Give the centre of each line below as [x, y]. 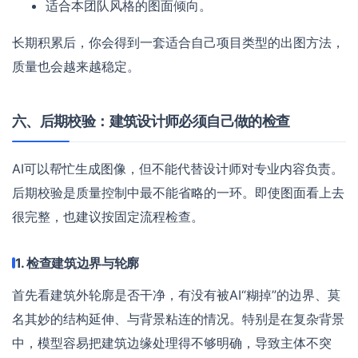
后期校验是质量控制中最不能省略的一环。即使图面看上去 [178, 192]
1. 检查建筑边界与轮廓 [78, 263]
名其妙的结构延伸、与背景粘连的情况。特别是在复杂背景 [178, 318]
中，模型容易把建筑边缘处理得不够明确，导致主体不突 [172, 342]
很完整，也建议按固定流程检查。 [108, 216]
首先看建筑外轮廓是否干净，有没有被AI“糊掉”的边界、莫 [176, 294]
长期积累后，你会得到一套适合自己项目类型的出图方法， [178, 42]
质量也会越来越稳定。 [76, 66]
